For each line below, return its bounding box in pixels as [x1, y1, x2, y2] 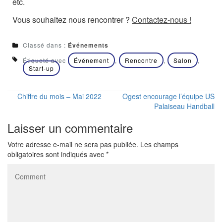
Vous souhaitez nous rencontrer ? [12, 14, 132, 25]
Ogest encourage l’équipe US [122, 91, 215, 101]
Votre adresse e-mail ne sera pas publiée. [7, 139, 138, 149]
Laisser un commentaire [7, 119, 133, 136]
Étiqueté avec [23, 56, 68, 64]
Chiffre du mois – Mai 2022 [17, 91, 102, 101]
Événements [68, 41, 109, 50]
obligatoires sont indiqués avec [7, 149, 106, 159]
